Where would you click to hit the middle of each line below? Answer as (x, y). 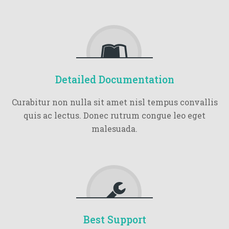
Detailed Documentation (114, 80)
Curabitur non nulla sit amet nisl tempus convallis (114, 102)
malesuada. (114, 128)
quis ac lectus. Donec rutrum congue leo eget (114, 115)
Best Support (114, 219)
